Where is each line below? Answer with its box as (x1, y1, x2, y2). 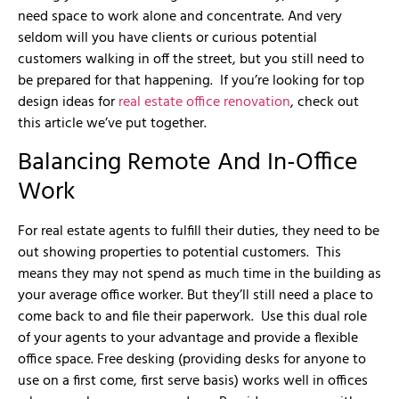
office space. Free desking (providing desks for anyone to (18, 347, 366, 371)
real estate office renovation (118, 91, 290, 115)
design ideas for (18, 91, 118, 115)
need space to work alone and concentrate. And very (18, 5, 342, 29)
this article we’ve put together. (18, 112, 207, 136)
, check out (290, 91, 359, 115)
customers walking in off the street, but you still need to (18, 48, 364, 72)
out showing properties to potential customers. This (18, 240, 341, 265)
